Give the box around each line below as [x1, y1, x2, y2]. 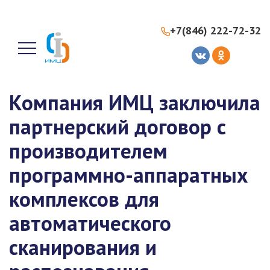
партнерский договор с [9, 113, 226, 140]
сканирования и [9, 233, 157, 261]
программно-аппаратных [9, 161, 248, 189]
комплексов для [9, 185, 159, 213]
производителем [9, 137, 168, 165]
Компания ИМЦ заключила [9, 89, 260, 116]
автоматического [9, 209, 171, 237]
